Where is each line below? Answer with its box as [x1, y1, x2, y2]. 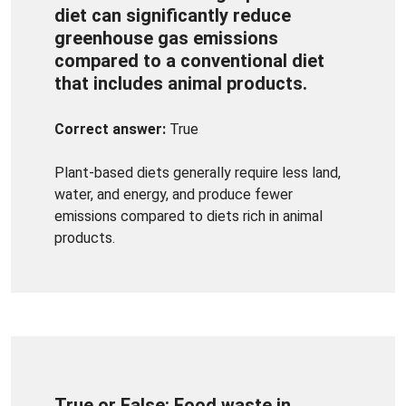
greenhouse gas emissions [54, 26, 278, 49]
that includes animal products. [54, 72, 307, 94]
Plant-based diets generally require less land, [54, 163, 341, 181]
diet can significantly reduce [54, 4, 291, 26]
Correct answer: [54, 120, 166, 138]
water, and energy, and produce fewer [54, 185, 293, 203]
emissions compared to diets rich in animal [54, 207, 323, 225]
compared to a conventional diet [54, 49, 324, 72]
